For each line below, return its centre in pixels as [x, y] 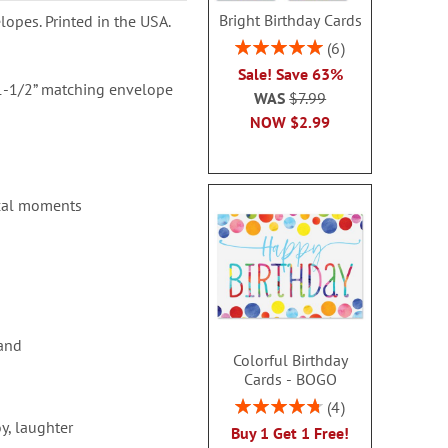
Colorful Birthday [290, 359]
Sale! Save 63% [290, 74]
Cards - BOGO [290, 378]
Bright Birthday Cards [290, 20]
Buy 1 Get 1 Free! [290, 432]
